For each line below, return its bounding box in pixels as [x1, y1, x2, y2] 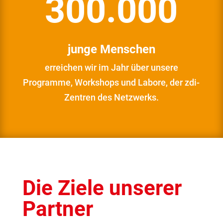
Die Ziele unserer [22, 175, 182, 200]
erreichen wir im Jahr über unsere [44, 62, 178, 73]
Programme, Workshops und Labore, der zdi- [23, 77, 200, 88]
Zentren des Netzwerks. [64, 92, 159, 103]
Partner [22, 196, 93, 221]
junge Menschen [67, 42, 155, 56]
